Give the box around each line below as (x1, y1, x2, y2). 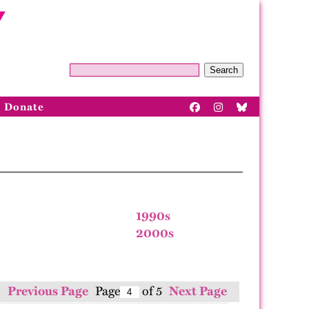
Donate (4, 100, 44, 113)
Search (210, 65, 238, 75)
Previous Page (7, 283, 88, 299)
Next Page (168, 283, 227, 299)
